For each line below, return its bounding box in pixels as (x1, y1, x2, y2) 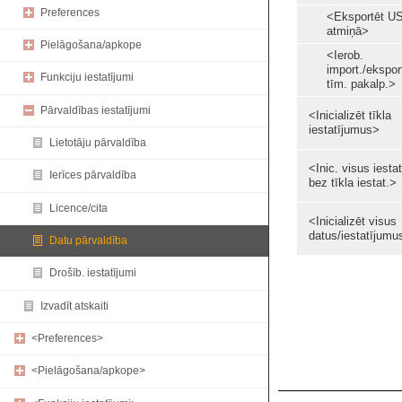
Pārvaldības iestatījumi (40, 103, 151, 117)
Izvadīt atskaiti (40, 299, 109, 312)
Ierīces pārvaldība (49, 169, 136, 182)
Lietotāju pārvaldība (49, 136, 146, 150)
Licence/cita (49, 201, 108, 214)
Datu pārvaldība (49, 234, 127, 248)
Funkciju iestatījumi (40, 71, 134, 84)
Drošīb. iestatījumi (49, 267, 136, 280)
